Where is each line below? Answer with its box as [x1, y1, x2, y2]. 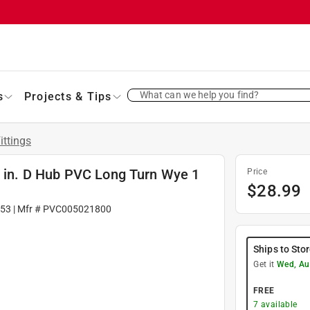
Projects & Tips [24, 89, 112, 103]
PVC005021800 [42, 203, 111, 215]
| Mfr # [10, 203, 43, 215]
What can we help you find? [139, 89, 259, 100]
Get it [253, 259, 277, 269]
